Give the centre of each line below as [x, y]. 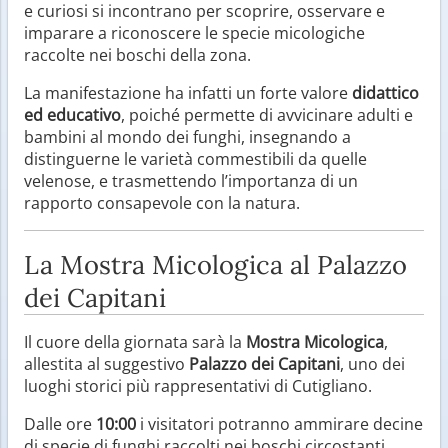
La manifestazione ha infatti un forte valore [188, 92]
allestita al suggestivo [106, 363]
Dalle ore [60, 423]
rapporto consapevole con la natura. [162, 202]
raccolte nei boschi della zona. [137, 54]
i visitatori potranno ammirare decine [279, 423]
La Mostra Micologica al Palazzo [215, 264]
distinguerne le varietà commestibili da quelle [195, 158]
